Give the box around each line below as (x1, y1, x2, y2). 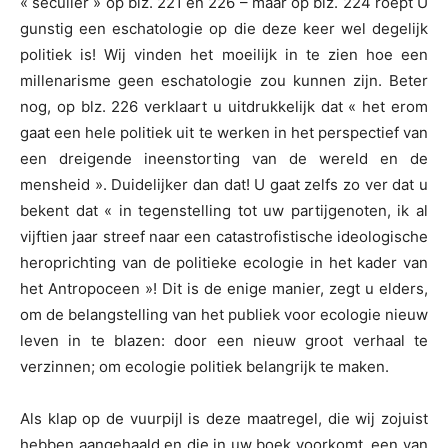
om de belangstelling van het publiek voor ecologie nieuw (20, 305, 428, 325)
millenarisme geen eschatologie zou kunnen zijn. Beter (20, 71, 428, 91)
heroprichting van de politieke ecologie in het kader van (20, 253, 428, 273)
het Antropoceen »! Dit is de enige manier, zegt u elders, (20, 279, 428, 299)
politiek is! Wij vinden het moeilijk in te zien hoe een (20, 45, 428, 65)
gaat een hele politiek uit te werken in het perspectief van (20, 123, 428, 143)
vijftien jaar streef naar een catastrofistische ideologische (20, 227, 428, 247)
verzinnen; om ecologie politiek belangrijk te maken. (20, 357, 389, 377)
